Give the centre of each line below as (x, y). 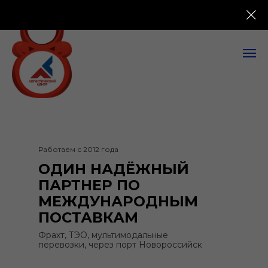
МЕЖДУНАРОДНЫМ (118, 201)
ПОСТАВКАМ (88, 217)
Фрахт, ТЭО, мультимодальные (103, 235)
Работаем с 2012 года (78, 149)
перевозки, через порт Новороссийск (120, 244)
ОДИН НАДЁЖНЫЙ (114, 169)
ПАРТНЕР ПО (89, 185)
